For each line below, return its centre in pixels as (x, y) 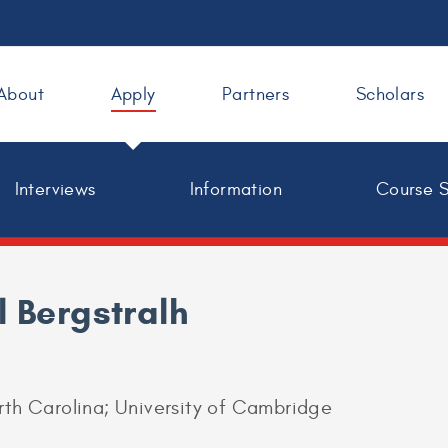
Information (235, 189)
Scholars (389, 94)
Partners (256, 94)
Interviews (55, 189)
